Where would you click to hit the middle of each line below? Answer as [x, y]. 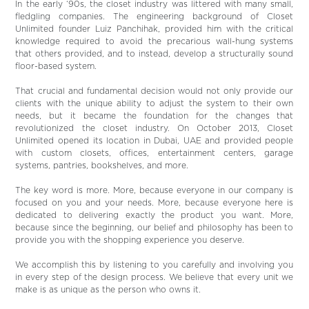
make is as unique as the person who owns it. [108, 290]
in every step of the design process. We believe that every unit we [154, 277]
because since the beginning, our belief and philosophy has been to [154, 228]
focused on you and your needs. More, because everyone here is [154, 203]
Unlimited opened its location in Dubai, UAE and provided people [154, 141]
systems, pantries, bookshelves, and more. [102, 166]
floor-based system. [56, 66]
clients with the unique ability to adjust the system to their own [154, 103]
